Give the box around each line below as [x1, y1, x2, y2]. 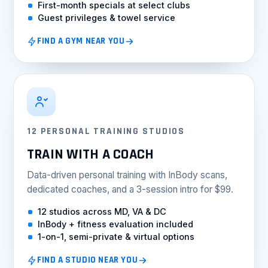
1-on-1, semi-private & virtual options [38, 232, 194, 242]
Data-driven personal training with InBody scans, [27, 169, 227, 181]
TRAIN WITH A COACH [27, 145, 154, 163]
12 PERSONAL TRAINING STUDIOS [27, 126, 185, 137]
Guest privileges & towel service [38, 13, 175, 23]
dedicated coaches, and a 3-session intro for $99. [27, 184, 233, 195]
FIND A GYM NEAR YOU [37, 35, 125, 47]
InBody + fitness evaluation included [38, 219, 193, 229]
